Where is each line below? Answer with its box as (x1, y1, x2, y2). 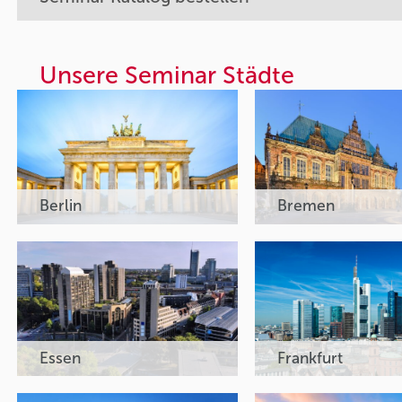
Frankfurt (277, 348, 347, 368)
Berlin (39, 197, 86, 216)
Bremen (277, 197, 339, 216)
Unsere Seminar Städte (39, 60, 295, 90)
